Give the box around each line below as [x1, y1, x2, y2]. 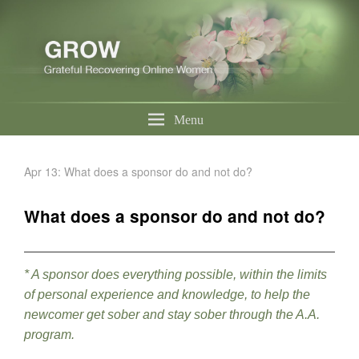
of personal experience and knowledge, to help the [24, 288, 310, 302]
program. [24, 328, 75, 342]
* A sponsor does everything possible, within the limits [24, 268, 327, 282]
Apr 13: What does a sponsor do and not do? [24, 163, 252, 180]
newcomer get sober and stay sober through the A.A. [24, 308, 320, 322]
